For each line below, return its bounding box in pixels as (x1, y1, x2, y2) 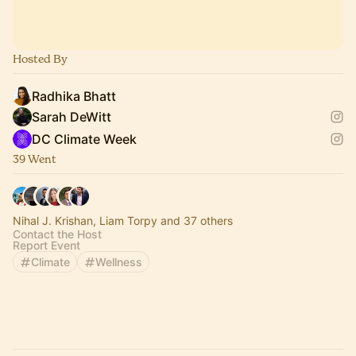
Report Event (13, 238, 80, 252)
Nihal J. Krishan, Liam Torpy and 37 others (13, 214, 233, 227)
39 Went (13, 152, 56, 165)
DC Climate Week (32, 131, 137, 147)
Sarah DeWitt (32, 109, 111, 125)
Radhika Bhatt (32, 88, 116, 104)
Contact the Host (13, 227, 102, 241)
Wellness (95, 255, 142, 269)
